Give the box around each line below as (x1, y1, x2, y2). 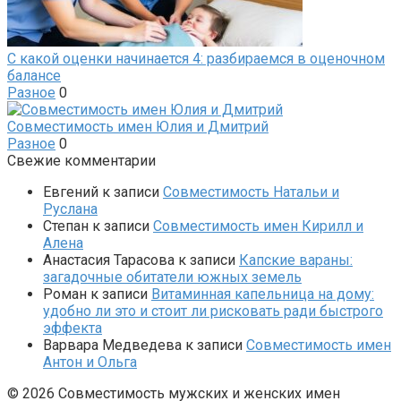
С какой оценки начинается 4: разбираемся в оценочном (7, 49, 385, 67)
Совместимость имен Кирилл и (153, 217, 363, 235)
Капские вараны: (239, 251, 353, 269)
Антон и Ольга (43, 353, 137, 371)
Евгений (43, 183, 98, 200)
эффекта (43, 319, 102, 337)
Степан (43, 217, 89, 235)
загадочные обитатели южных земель (43, 268, 302, 286)
